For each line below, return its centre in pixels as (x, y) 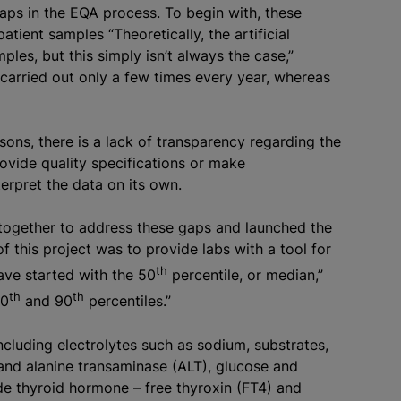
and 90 (47, 301)
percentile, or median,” (245, 275)
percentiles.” (128, 301)
